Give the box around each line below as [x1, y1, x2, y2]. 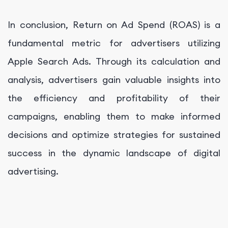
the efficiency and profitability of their [8, 92, 220, 104]
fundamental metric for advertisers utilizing [8, 37, 220, 49]
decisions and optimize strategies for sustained [8, 129, 220, 141]
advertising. [8, 165, 59, 178]
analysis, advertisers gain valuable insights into [8, 74, 220, 86]
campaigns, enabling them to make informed [8, 110, 220, 123]
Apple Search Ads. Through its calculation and [8, 55, 220, 68]
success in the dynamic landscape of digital [8, 147, 220, 159]
